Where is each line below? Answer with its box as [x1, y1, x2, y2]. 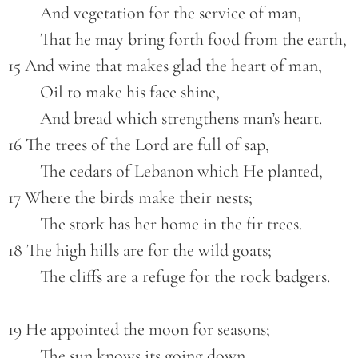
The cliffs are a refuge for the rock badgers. [40, 266, 330, 288]
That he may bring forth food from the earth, [40, 29, 347, 50]
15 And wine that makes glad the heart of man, [8, 55, 322, 77]
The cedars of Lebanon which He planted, [40, 161, 323, 182]
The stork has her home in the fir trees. [40, 213, 302, 235]
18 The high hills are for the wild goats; [8, 240, 272, 261]
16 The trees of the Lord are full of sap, [8, 134, 269, 156]
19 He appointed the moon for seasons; [8, 319, 270, 340]
